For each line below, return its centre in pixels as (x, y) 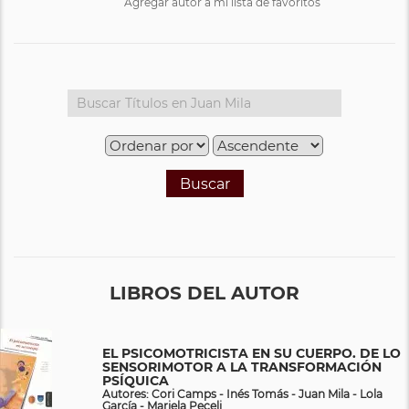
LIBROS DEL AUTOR (204, 293)
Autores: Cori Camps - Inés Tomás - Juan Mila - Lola (242, 393)
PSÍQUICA (136, 380)
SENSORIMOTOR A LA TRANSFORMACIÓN (242, 367)
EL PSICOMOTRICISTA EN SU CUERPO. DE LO (252, 353)
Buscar (204, 184)
